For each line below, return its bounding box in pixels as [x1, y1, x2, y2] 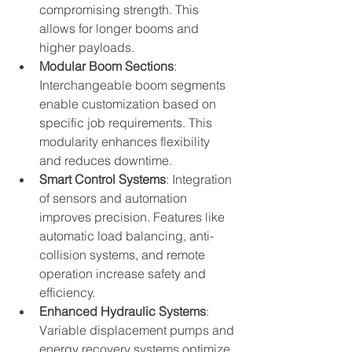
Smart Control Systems [39, 170, 166, 187]
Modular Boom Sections [39, 57, 174, 74]
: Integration [166, 170, 235, 187]
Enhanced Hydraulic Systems [39, 302, 206, 319]
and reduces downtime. [39, 152, 172, 168]
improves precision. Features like [39, 208, 228, 225]
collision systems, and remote [39, 246, 208, 262]
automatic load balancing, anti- [39, 227, 214, 244]
